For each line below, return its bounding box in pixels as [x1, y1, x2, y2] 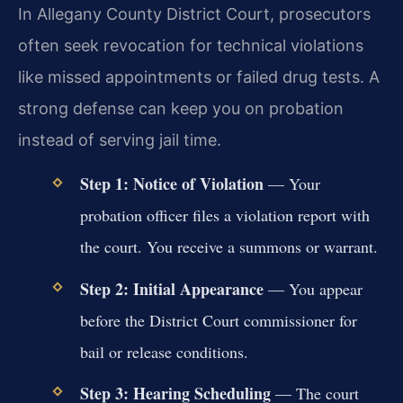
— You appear [263, 277, 363, 300]
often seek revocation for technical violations [18, 35, 363, 55]
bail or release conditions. [79, 340, 248, 363]
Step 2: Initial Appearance [79, 276, 264, 300]
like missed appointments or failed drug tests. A [18, 67, 380, 86]
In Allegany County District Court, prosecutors [18, 4, 371, 23]
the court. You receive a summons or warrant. [79, 236, 378, 258]
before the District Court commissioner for [79, 309, 357, 331]
